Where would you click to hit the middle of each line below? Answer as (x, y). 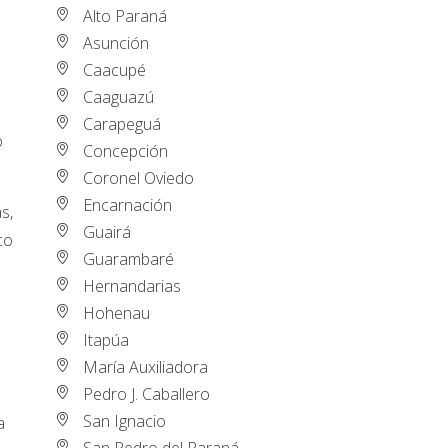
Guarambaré (129, 258)
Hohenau (117, 312)
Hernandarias (132, 285)
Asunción (116, 42)
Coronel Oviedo (139, 177)
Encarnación (128, 204)
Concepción (126, 150)
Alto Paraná (125, 15)
